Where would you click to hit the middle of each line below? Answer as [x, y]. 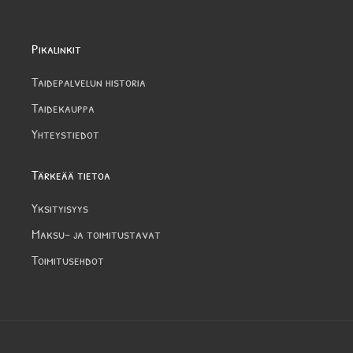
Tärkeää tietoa [71, 174]
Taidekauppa [63, 107]
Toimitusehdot [68, 259]
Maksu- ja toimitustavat [96, 233]
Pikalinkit [56, 48]
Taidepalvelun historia [89, 81]
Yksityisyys [60, 207]
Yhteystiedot [65, 133]
